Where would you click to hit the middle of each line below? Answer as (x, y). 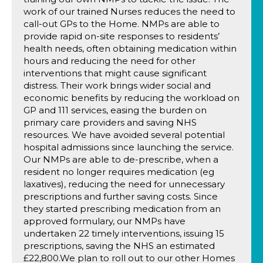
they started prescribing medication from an (122, 209)
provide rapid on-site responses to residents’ (122, 36)
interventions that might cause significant (115, 73)
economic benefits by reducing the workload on (131, 98)
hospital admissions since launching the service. (129, 147)
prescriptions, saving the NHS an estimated (119, 246)
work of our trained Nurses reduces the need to (129, 11)
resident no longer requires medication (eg (119, 172)
